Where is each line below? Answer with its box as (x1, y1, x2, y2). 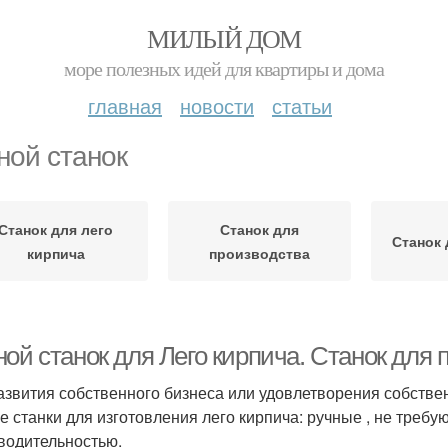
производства (208, 243, 310, 263)
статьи (272, 91, 332, 120)
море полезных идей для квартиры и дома (64, 55, 384, 82)
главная (88, 91, 162, 120)
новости (180, 91, 254, 120)
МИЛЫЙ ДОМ (147, 21, 301, 55)
